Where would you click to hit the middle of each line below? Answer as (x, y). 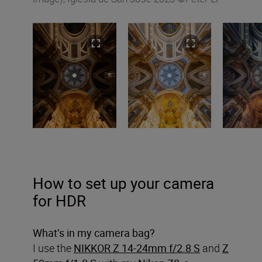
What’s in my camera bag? (94, 232)
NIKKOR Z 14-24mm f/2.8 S (137, 248)
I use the (53, 248)
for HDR (59, 201)
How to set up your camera (123, 183)
